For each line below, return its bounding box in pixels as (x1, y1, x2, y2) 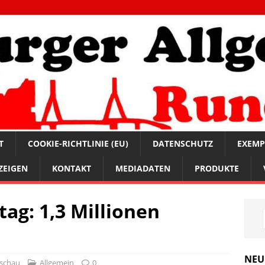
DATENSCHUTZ (153, 138, 213, 150)
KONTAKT (52, 163, 91, 174)
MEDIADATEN (115, 163, 170, 174)
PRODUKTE (195, 163, 239, 174)
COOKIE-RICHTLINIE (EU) (28, 138, 128, 150)
